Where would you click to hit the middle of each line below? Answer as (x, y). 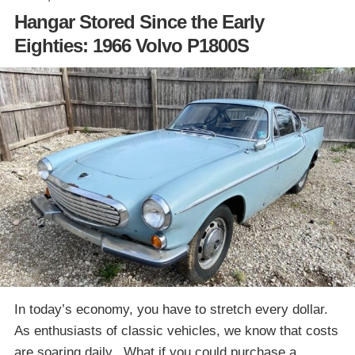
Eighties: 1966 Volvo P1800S (132, 45)
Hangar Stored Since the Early (139, 21)
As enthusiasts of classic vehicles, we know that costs (176, 330)
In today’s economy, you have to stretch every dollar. (173, 309)
